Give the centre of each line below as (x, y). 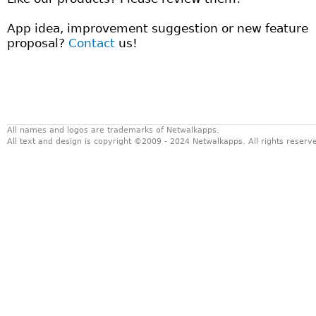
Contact (93, 43)
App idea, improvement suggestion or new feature (158, 28)
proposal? (38, 43)
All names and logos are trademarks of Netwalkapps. (113, 130)
